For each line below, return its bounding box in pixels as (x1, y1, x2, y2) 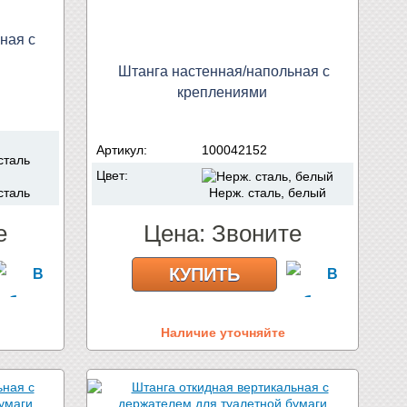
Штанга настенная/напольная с (117, 63, 330, 79)
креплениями (176, 84, 267, 100)
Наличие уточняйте (160, 324, 285, 340)
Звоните (212, 219, 302, 247)
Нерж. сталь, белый (202, 185, 326, 201)
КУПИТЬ (169, 263, 240, 284)
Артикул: (96, 142, 151, 157)
